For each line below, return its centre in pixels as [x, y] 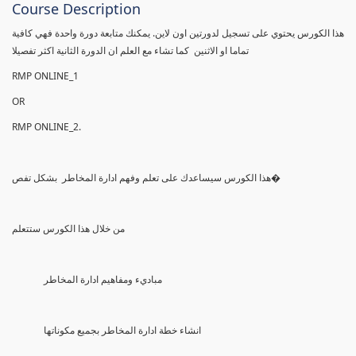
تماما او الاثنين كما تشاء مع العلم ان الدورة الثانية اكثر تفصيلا [130, 50]
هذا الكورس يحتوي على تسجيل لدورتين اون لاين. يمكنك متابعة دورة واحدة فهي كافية [178, 33]
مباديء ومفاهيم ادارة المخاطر [103, 279]
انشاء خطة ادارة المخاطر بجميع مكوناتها [122, 330]
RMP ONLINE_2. [46, 126]
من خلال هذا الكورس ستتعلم [68, 228]
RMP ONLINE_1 [46, 75]
